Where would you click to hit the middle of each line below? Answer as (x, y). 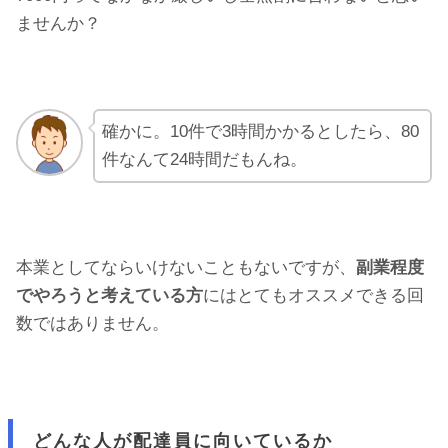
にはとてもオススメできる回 (313, 296)
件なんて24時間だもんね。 (204, 160)
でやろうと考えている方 (109, 296)
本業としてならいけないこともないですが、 (186, 268)
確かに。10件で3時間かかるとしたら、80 (260, 132)
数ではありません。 (92, 324)
